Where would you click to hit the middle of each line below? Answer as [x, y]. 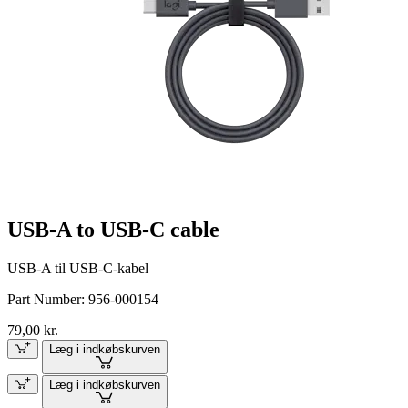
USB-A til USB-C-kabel [78, 268]
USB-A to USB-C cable [113, 230]
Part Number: [48, 299]
